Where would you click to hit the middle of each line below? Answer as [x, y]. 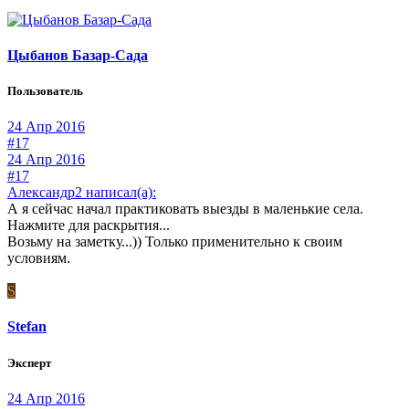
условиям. [39, 258]
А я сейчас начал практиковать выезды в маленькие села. [185, 209]
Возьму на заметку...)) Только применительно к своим [175, 242]
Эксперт [29, 362]
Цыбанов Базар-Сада [78, 55]
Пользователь [45, 91]
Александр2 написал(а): [82, 193]
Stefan [27, 327]
